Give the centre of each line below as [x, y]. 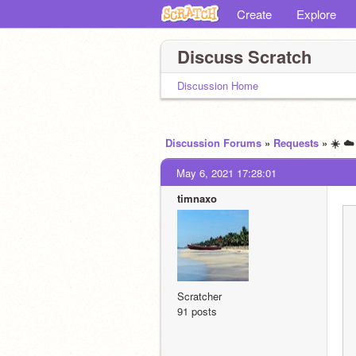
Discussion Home [218, 85]
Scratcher [199, 296]
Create [254, 14]
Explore [316, 14]
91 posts [197, 311]
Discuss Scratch [244, 56]
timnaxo [197, 198]
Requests [296, 143]
